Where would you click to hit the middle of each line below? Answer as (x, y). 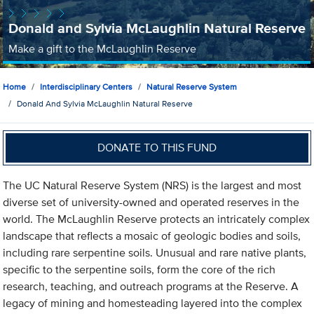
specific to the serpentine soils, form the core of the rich (139, 270)
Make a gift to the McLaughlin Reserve (102, 48)
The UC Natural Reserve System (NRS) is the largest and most (152, 186)
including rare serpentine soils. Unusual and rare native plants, (155, 253)
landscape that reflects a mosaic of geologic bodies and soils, (152, 236)
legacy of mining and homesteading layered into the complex (153, 303)
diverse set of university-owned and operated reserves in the (151, 203)
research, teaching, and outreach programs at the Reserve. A (151, 287)
